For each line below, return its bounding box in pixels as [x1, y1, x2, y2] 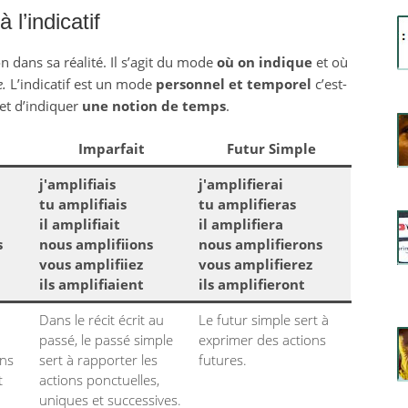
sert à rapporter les [39, 351, 158, 369]
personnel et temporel [155, 75, 311, 93]
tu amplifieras [199, 195, 296, 213]
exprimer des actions [199, 331, 326, 349]
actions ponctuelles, [39, 371, 159, 389]
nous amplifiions [39, 235, 153, 253]
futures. [199, 351, 247, 369]
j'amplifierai [199, 175, 283, 193]
